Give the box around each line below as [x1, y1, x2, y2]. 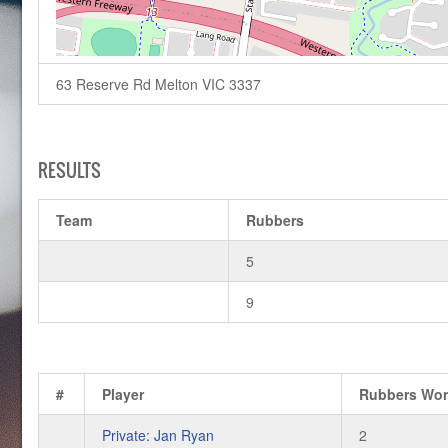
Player [102, 383, 145, 404]
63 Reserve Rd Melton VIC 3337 [56, 73, 262, 94]
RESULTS [37, 156, 101, 184]
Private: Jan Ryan [102, 424, 215, 445]
